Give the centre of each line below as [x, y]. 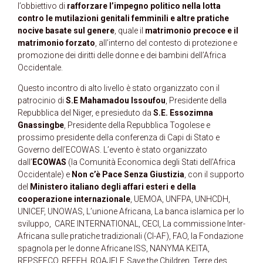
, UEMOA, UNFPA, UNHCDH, [180, 199]
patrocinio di [42, 101]
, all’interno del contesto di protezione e [166, 43]
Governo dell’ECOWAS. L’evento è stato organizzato [112, 150]
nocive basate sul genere [66, 31]
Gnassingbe [41, 125]
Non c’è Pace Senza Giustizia [128, 175]
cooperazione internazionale [74, 199]
